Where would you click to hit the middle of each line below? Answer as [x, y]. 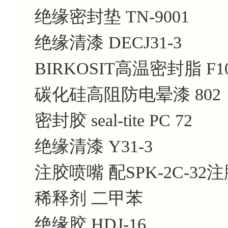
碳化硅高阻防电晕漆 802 [128, 94]
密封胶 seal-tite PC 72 [113, 120]
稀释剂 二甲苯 [89, 198]
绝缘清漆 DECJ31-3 [108, 42]
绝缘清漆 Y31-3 [94, 146]
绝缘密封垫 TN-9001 [112, 16]
